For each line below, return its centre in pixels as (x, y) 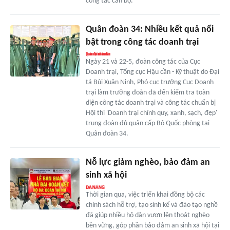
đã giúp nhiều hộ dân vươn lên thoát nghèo (147, 215)
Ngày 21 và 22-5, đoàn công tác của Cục (143, 62)
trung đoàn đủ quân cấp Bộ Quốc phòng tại (147, 123)
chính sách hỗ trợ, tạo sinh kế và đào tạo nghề (151, 205)
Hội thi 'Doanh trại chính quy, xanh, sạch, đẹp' (151, 113)
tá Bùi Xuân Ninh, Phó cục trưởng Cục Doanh (149, 82)
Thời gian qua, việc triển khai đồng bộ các (145, 195)
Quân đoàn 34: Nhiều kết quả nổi (149, 29)
